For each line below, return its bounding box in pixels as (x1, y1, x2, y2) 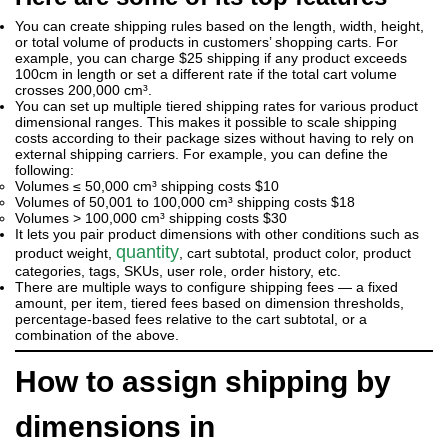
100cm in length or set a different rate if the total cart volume (15, 65, 397, 82)
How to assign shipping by (15, 364, 391, 398)
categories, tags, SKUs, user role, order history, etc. (15, 262, 341, 279)
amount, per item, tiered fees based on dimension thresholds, (15, 294, 404, 311)
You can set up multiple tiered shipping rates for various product (15, 97, 418, 114)
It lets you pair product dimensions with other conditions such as (15, 225, 419, 242)
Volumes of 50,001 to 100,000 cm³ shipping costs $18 (15, 193, 355, 210)
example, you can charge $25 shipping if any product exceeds (15, 49, 407, 66)
